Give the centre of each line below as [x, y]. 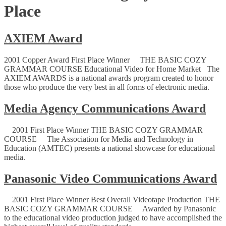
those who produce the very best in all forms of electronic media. [107, 87]
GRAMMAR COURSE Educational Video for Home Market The [112, 69]
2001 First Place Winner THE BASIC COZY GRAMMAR [103, 130]
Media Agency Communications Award [105, 108]
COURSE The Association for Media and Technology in [99, 139]
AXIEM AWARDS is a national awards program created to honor [109, 78]
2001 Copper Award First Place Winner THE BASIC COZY [105, 60]
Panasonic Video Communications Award [110, 178]
